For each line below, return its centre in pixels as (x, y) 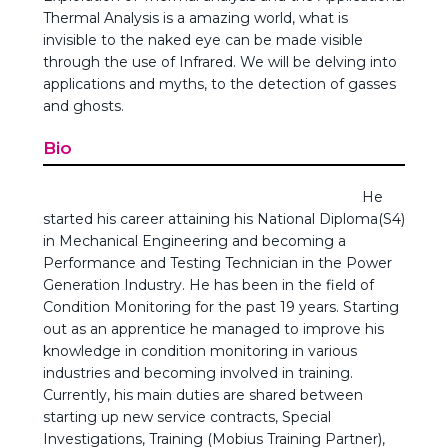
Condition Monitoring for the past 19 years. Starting (221, 307)
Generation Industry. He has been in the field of (208, 285)
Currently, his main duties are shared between (203, 395)
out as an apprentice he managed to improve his (213, 329)
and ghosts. (83, 106)
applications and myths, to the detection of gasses (219, 84)
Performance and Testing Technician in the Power (217, 263)
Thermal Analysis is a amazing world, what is (195, 18)
